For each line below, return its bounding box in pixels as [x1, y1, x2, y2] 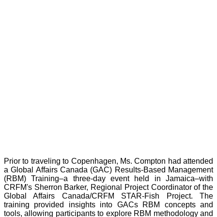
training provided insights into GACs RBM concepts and [4, 201, 213, 209]
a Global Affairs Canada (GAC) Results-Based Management [4, 166, 213, 174]
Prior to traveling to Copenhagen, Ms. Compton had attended [4, 157, 213, 166]
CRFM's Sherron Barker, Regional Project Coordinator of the [4, 183, 213, 192]
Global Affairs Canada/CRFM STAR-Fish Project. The [4, 192, 213, 201]
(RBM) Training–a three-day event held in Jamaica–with [4, 174, 213, 183]
